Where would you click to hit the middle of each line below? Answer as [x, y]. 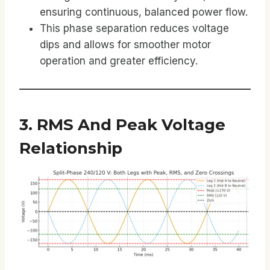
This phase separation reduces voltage [134, 28]
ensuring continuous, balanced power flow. [144, 12]
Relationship [71, 148]
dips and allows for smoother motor [125, 44]
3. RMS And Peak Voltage [122, 124]
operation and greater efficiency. [119, 61]
